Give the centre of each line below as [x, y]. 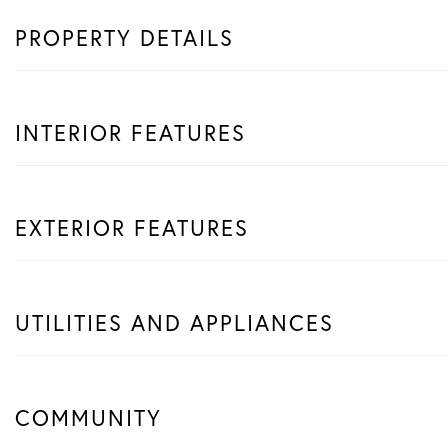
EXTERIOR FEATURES [132, 227]
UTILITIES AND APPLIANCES [174, 322]
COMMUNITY [88, 417]
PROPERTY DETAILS [124, 37]
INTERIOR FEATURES [130, 132]
